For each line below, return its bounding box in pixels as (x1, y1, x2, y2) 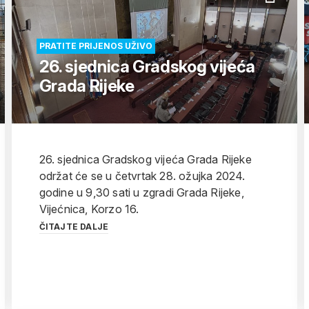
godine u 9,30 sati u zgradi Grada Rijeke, (39, 186, 244, 199)
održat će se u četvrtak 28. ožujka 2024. (39, 169, 246, 183)
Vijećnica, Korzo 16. (39, 202, 139, 216)
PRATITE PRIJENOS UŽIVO (39, 41, 152, 51)
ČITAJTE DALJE (39, 221, 109, 232)
